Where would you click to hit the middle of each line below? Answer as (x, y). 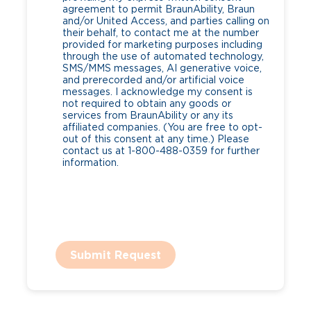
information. (90, 163)
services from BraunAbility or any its (148, 116)
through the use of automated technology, (163, 57)
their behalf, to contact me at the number (160, 33)
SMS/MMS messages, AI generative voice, (162, 68)
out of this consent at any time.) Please (155, 139)
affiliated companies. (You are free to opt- (162, 127)
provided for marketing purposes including (162, 45)
